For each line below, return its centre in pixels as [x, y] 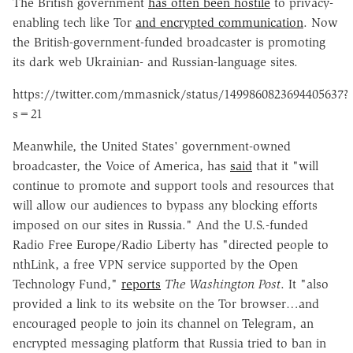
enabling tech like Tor [74, 22]
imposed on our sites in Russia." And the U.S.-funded [160, 225]
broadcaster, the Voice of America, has [121, 165]
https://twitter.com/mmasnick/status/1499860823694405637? [180, 94]
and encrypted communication [219, 22]
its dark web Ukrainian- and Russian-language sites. [155, 61]
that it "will [285, 165]
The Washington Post [221, 284]
